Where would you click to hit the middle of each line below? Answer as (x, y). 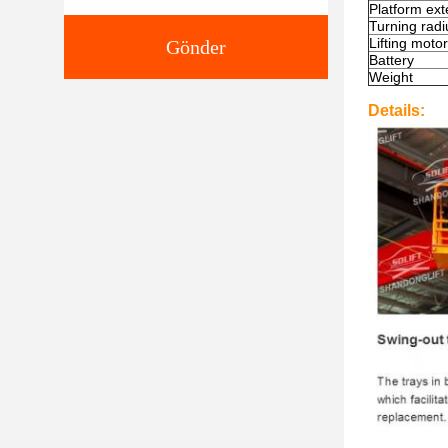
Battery (391, 60)
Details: (396, 110)
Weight (391, 77)
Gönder (196, 47)
